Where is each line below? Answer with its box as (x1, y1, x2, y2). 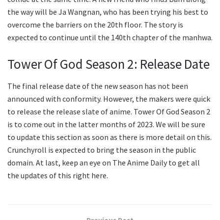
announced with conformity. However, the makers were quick (7, 93, 210, 104)
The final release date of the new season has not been (7, 81, 188, 91)
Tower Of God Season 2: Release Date (7, 55, 210, 73)
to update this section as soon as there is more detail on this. (7, 132, 212, 142)
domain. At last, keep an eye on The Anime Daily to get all (7, 157, 200, 167)
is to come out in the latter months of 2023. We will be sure (7, 119, 205, 129)
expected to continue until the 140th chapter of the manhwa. (7, 32, 213, 43)
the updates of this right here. (7, 170, 108, 180)
